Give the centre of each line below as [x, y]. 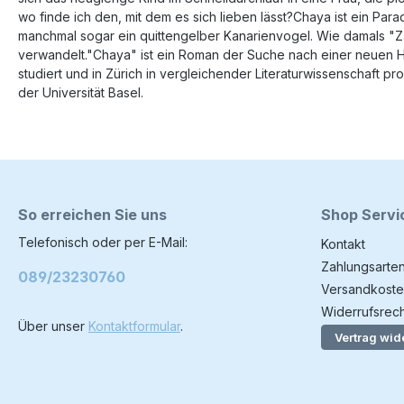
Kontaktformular [134, 326]
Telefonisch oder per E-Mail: [103, 242]
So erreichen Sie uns [92, 215]
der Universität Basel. [81, 92]
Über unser [53, 326]
